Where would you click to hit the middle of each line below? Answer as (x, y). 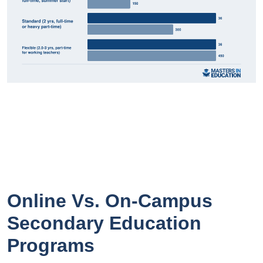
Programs (51, 245)
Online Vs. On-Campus (110, 200)
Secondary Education (104, 223)
